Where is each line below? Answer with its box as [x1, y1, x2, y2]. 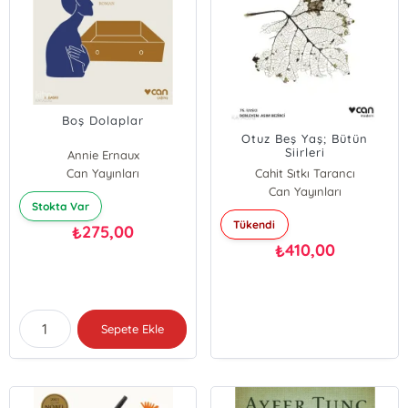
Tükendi [233, 218, 276, 231]
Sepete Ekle [100, 321, 164, 336]
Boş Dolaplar [62, 113, 145, 127]
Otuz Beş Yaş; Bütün [241, 131, 369, 146]
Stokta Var [32, 199, 90, 213]
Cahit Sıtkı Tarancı [254, 166, 355, 180]
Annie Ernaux [66, 148, 139, 162]
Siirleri [284, 145, 325, 159]
